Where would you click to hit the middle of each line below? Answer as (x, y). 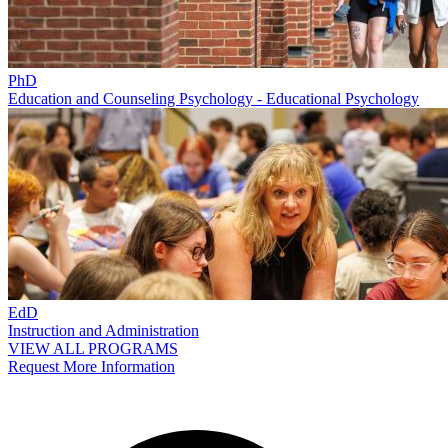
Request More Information (91, 366)
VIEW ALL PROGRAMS (93, 348)
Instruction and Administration (103, 330)
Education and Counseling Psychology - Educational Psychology (213, 98)
